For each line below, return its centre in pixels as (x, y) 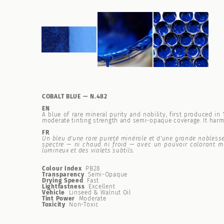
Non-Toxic (84, 204)
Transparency (63, 174)
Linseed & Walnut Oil (100, 192)
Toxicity (54, 204)
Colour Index (62, 168)
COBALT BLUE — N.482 (75, 96)
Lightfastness (63, 186)
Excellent (102, 186)
